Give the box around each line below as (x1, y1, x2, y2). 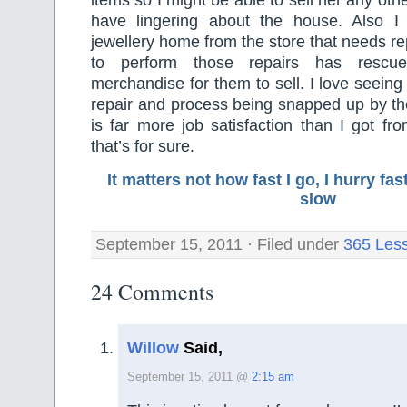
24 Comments (91, 276, 213, 306)
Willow (127, 338, 179, 357)
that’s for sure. (91, 137, 194, 156)
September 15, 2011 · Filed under (95, 234, 343, 253)
